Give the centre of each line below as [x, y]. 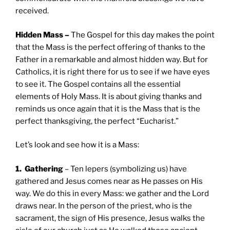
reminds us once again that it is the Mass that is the [108, 109]
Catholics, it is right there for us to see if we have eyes [113, 72]
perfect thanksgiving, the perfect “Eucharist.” [97, 121]
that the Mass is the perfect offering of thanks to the [110, 47]
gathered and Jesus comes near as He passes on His [109, 181]
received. [32, 11]
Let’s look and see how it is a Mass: [77, 145]
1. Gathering [39, 169]
